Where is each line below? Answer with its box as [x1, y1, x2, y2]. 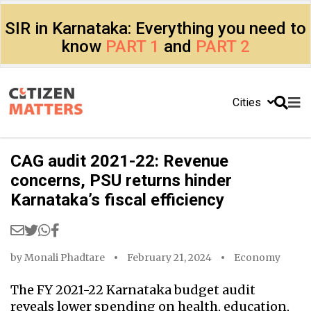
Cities [233, 96, 264, 109]
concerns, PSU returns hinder [10, 171, 232, 190]
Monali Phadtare [24, 251, 105, 264]
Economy [234, 251, 280, 264]
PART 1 [105, 37, 160, 56]
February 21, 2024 [127, 251, 212, 264]
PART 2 [195, 37, 250, 56]
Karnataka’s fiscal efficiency [10, 190, 224, 210]
